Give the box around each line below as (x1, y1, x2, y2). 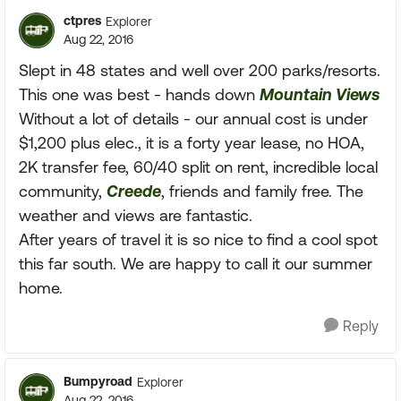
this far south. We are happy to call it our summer (19, 254, 372, 273)
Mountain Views (260, 85, 380, 104)
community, (19, 182, 107, 200)
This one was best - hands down (19, 85, 260, 104)
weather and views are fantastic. (19, 206, 252, 225)
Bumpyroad (64, 374, 132, 388)
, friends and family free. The (161, 182, 363, 200)
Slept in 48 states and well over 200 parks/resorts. (19, 61, 380, 80)
